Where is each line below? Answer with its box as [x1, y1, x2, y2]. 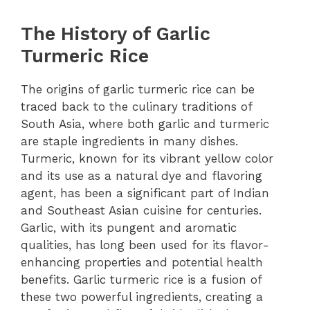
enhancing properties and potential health [21, 255, 263, 269]
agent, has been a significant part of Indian [21, 185, 269, 200]
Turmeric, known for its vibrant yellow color [21, 151, 273, 165]
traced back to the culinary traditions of [21, 99, 252, 113]
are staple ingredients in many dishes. [21, 134, 238, 148]
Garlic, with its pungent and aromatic [21, 220, 237, 235]
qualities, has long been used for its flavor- [21, 237, 269, 252]
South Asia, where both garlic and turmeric [21, 116, 269, 131]
